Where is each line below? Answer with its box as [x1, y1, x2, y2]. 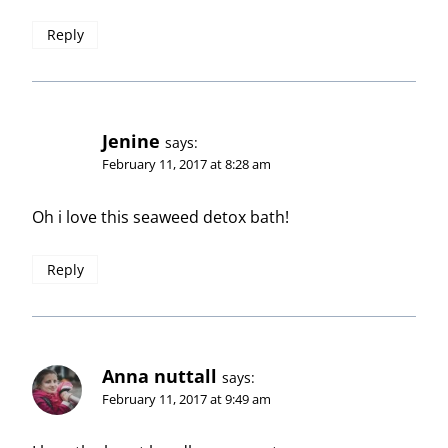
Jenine [102, 129, 160, 154]
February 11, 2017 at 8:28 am [102, 155, 271, 174]
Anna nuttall [102, 364, 217, 389]
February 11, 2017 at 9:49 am [102, 390, 271, 409]
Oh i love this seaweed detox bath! [32, 206, 289, 229]
